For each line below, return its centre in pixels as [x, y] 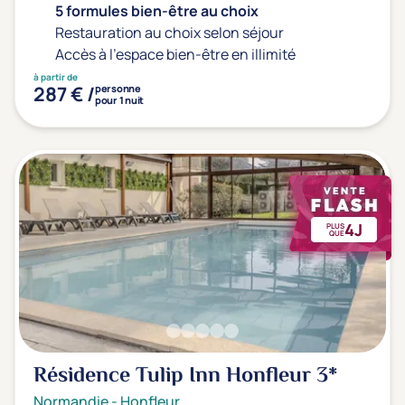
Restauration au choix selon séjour [170, 33]
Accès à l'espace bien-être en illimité [175, 54]
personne [118, 88]
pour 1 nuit [119, 100]
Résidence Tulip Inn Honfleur [175, 377]
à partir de [56, 77]
